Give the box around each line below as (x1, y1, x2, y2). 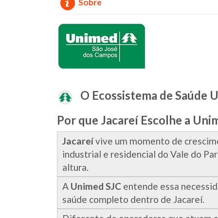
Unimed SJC (71, 181, 121, 192)
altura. (62, 162, 89, 173)
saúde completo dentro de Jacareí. (62, 194, 204, 205)
